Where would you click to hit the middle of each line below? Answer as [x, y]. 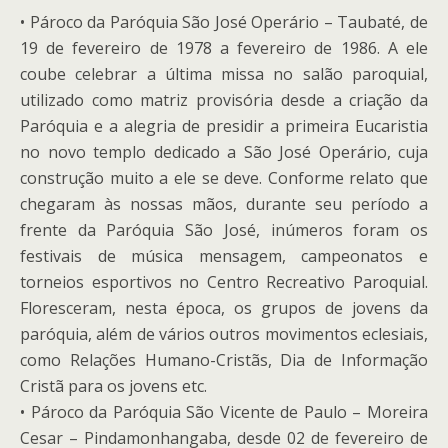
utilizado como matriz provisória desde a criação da [224, 100]
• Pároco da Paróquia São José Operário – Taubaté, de [224, 22]
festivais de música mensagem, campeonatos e [224, 256]
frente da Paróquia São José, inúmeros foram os [224, 230]
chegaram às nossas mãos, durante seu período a [224, 204]
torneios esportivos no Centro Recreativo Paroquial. [224, 282]
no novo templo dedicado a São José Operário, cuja [224, 152]
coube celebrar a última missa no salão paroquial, [224, 74]
